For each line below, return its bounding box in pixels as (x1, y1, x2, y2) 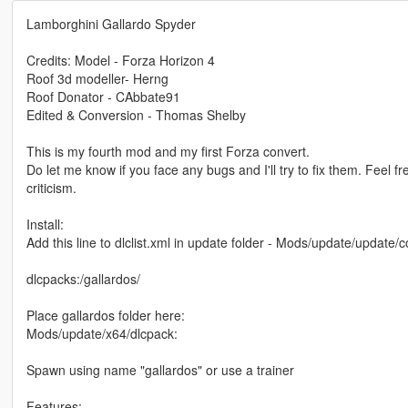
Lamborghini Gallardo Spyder (25, 15, 196, 34)
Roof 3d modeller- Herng (25, 69, 168, 88)
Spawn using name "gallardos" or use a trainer (25, 361, 294, 380)
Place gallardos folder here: (25, 306, 185, 325)
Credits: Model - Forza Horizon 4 (25, 51, 215, 70)
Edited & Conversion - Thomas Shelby (25, 106, 246, 125)
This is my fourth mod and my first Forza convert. (25, 142, 310, 161)
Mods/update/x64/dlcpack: (25, 324, 178, 343)
